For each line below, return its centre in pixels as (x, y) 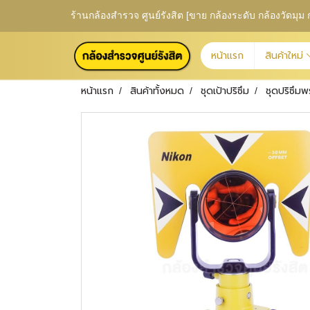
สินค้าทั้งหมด (157, 91)
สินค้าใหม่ (286, 56)
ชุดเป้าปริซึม (225, 91)
